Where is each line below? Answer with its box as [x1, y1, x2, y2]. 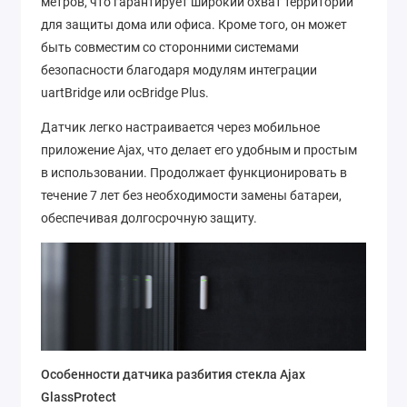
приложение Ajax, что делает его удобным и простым [41, 143, 357, 158]
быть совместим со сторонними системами [41, 39, 299, 55]
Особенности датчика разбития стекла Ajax [41, 366, 305, 382]
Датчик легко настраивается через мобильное [41, 120, 320, 135]
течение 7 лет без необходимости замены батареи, [41, 188, 342, 203]
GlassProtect [41, 389, 116, 404]
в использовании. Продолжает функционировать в [41, 165, 347, 181]
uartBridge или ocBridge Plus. [41, 84, 209, 100]
